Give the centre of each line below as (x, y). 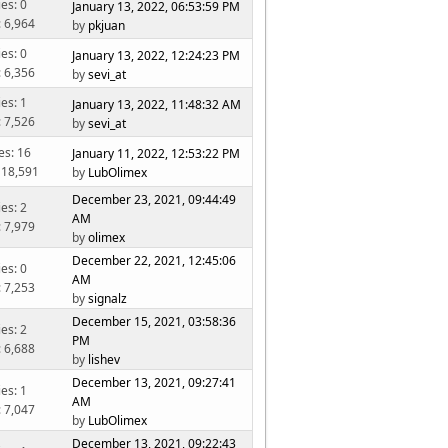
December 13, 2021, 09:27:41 (154, 383)
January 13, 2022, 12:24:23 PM (156, 55)
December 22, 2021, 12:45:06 (154, 261)
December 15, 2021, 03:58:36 (154, 322)
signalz (108, 299)
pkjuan (107, 25)
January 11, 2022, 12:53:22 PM (156, 154)
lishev (104, 360)
